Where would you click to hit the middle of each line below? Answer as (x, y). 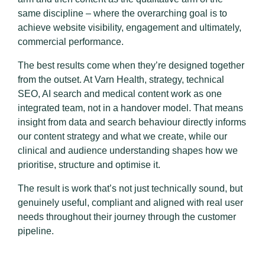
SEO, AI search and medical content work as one (120, 94)
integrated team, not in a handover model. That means (130, 108)
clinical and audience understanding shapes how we (128, 151)
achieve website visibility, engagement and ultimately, (130, 28)
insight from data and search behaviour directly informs (132, 122)
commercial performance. (72, 42)
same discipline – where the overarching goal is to (122, 14)
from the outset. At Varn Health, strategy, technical (121, 80)
